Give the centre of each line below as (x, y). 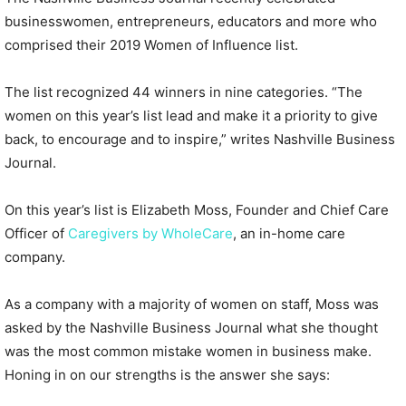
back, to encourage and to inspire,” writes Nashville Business (200, 140)
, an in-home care (289, 234)
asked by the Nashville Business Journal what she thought (191, 328)
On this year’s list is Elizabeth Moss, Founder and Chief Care (197, 210)
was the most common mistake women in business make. (188, 352)
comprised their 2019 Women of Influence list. (151, 45)
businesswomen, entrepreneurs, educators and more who (191, 22)
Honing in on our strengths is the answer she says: (167, 375)
